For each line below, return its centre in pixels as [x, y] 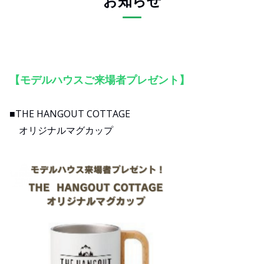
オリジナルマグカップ [61, 131]
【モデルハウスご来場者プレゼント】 [100, 80]
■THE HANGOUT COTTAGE [70, 114]
